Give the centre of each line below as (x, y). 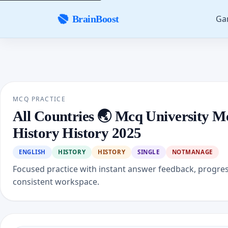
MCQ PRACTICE (39, 99)
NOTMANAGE (192, 152)
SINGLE (149, 152)
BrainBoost (95, 19)
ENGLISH (33, 152)
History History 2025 (77, 133)
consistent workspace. (56, 182)
